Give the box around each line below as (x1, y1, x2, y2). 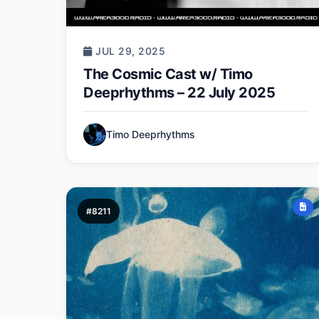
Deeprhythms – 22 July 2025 (83, 84, 275, 102)
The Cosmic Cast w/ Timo (83, 66, 253, 83)
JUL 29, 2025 (92, 45, 165, 58)
